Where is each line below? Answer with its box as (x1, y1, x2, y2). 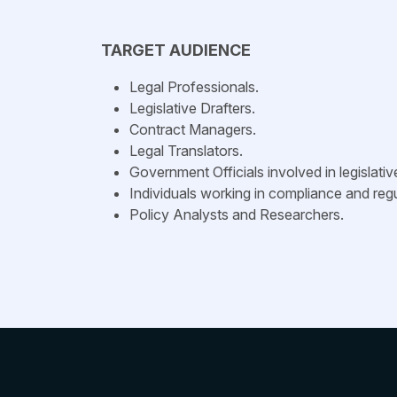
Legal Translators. (129, 142, 243, 160)
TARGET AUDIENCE (101, 41, 251, 59)
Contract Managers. (129, 121, 256, 138)
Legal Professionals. (129, 78, 259, 96)
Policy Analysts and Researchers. (129, 206, 344, 223)
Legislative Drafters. (129, 99, 255, 117)
